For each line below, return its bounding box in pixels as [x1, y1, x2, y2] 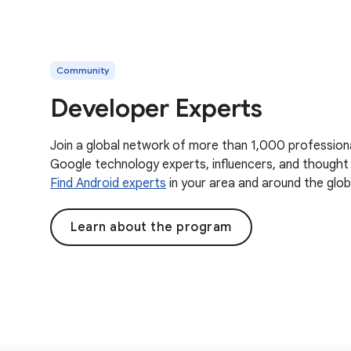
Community [56, 63, 109, 76]
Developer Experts [50, 92, 262, 124]
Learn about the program [71, 219, 232, 235]
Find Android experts [50, 175, 166, 191]
